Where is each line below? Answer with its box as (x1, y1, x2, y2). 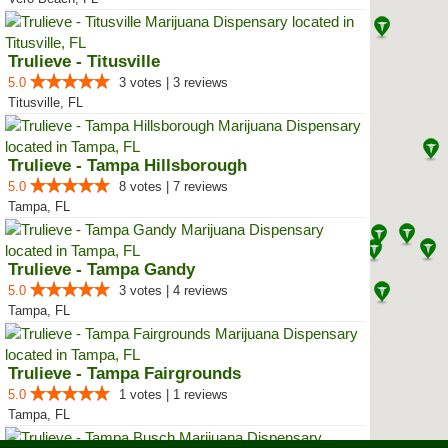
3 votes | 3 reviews (119, 75, 228, 90)
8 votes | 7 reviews (119, 179, 228, 194)
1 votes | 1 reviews (119, 387, 228, 402)
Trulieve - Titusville (8, 52, 160, 71)
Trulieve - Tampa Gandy (8, 260, 195, 279)
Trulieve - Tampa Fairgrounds (8, 364, 241, 383)
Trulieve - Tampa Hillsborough (8, 156, 247, 175)
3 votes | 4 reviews (119, 283, 228, 298)
